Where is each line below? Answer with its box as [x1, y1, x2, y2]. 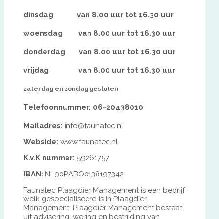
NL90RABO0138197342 [43, 169, 124, 178]
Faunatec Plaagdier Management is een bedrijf [23, 185, 185, 195]
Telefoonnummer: [23, 102, 91, 111]
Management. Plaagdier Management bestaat [23, 203, 182, 212]
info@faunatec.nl [63, 121, 123, 130]
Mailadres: [23, 121, 63, 130]
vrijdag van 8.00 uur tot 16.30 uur [23, 66, 175, 75]
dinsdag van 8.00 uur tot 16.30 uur [23, 10, 174, 20]
